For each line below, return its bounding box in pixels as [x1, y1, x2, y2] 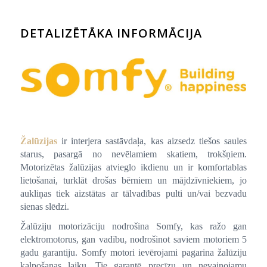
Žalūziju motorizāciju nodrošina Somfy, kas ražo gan [20, 221, 247, 231]
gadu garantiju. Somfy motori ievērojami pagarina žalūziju [20, 247, 247, 257]
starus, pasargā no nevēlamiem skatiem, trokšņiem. [20, 148, 247, 159]
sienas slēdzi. [20, 201, 69, 212]
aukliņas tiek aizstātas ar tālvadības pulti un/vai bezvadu [20, 188, 247, 198]
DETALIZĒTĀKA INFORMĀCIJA [20, 24, 202, 41]
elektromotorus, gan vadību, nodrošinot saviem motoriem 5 [20, 234, 247, 244]
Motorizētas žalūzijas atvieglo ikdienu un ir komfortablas [20, 162, 247, 172]
